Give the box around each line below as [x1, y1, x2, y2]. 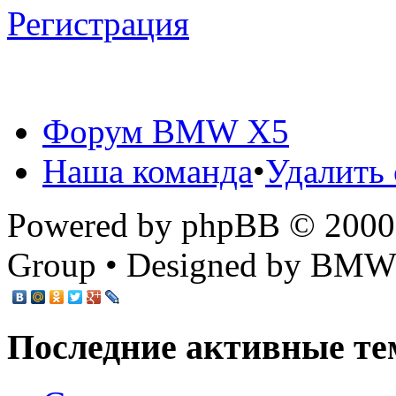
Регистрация [7, 4, 189, 42]
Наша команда [42, 151, 253, 190]
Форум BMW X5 [42, 111, 289, 150]
